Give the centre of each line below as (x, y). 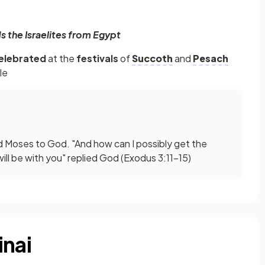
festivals (98, 59)
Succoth (152, 59)
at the (62, 59)
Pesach (211, 59)
